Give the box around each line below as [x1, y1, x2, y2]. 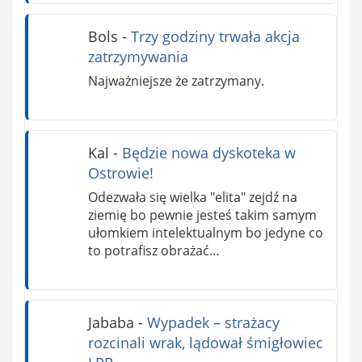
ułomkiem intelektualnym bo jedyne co [87, 223, 323, 242]
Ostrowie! [87, 163, 154, 183]
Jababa [87, 312, 134, 332]
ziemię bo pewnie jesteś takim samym [87, 205, 317, 224]
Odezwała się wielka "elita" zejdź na [87, 187, 297, 206]
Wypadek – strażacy [146, 312, 280, 332]
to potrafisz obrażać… [87, 241, 220, 259]
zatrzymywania [87, 47, 188, 67]
